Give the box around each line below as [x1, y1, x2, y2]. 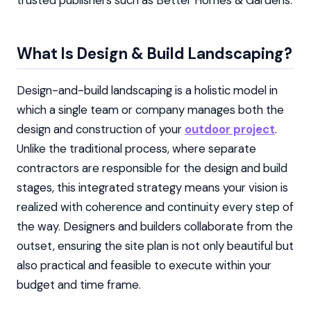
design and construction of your [17, 121, 185, 137]
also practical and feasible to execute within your [17, 258, 271, 274]
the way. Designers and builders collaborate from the [17, 219, 293, 235]
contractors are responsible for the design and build [17, 160, 287, 176]
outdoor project [185, 121, 275, 137]
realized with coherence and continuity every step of [17, 199, 294, 215]
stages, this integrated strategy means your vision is [17, 180, 288, 196]
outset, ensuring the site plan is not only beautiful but [17, 238, 294, 254]
